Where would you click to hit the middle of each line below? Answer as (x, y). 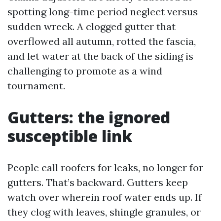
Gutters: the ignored (89, 117)
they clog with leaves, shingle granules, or (104, 212)
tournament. (36, 86)
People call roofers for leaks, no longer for (105, 167)
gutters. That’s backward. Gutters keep (98, 182)
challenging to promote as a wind (85, 71)
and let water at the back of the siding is (100, 56)
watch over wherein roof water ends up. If (105, 197)
